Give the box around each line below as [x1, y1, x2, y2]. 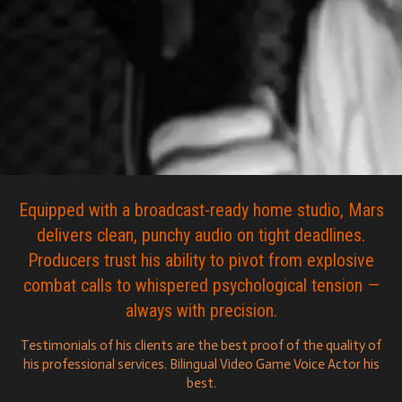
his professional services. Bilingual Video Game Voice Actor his [22, 356, 380, 373]
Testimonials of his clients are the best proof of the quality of [21, 337, 381, 354]
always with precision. [125, 300, 277, 322]
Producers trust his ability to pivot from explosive [28, 249, 374, 272]
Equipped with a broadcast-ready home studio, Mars [18, 199, 384, 222]
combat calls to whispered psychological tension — [22, 275, 380, 297]
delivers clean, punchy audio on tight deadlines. [37, 224, 365, 247]
